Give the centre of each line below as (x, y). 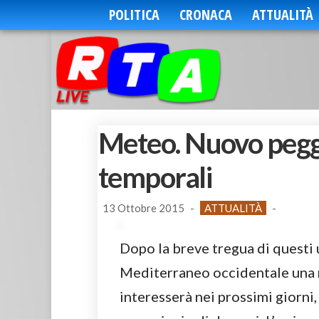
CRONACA (205, 15)
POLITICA (134, 15)
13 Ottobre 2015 (143, 208)
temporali (155, 178)
